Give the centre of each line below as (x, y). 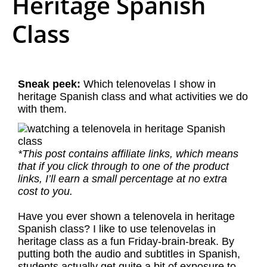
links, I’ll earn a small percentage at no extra (122, 179)
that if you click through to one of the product (123, 166)
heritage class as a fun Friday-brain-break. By (126, 241)
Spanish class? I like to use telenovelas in (117, 229)
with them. (42, 109)
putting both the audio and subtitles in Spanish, (129, 254)
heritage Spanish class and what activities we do (133, 97)
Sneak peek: (49, 84)
